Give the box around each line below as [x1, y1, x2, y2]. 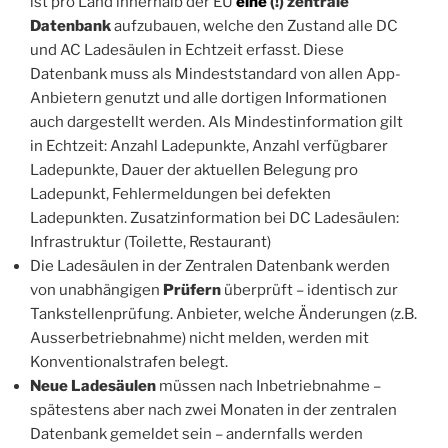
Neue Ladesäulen [30, 377, 156, 396]
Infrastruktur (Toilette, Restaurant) [30, 233, 271, 252]
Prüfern [163, 281, 224, 300]
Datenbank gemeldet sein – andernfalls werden [30, 425, 363, 444]
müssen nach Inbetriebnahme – [156, 377, 381, 396]
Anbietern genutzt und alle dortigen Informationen [30, 89, 387, 108]
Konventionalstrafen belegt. [30, 353, 228, 372]
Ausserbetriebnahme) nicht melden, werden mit [30, 329, 369, 348]
